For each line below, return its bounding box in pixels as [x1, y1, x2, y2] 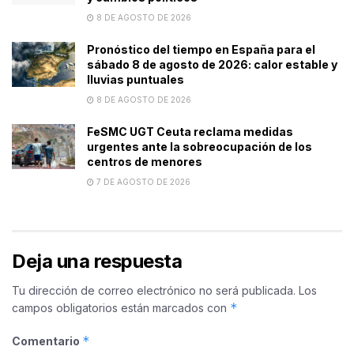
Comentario [12, 333, 82, 348]
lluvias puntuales [87, 72, 184, 86]
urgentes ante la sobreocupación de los [87, 139, 312, 153]
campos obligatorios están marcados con [12, 300, 230, 314]
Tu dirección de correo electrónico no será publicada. [12, 283, 296, 297]
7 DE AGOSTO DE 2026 [94, 176, 190, 186]
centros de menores [87, 154, 202, 168]
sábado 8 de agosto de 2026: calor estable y [87, 57, 337, 71]
